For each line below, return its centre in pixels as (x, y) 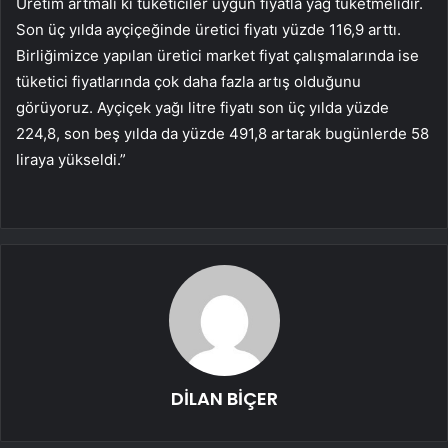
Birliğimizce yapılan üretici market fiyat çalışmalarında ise (217, 56)
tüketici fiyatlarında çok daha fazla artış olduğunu (188, 82)
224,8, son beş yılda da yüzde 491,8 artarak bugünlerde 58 (222, 134)
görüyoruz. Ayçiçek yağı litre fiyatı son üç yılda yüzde (202, 108)
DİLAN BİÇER (224, 399)
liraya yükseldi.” (71, 160)
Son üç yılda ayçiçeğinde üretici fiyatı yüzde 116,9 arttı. (208, 30)
